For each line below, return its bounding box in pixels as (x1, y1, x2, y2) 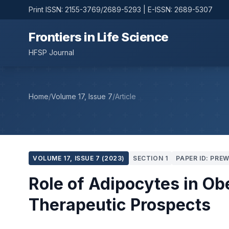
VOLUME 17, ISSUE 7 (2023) (33, 154, 125, 162)
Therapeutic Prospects (29, 195, 211, 215)
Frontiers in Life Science (29, 30, 169, 44)
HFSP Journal (29, 48, 74, 57)
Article (115, 92, 136, 101)
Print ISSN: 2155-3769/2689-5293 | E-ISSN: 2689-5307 (29, 5, 213, 14)
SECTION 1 (133, 154, 168, 162)
